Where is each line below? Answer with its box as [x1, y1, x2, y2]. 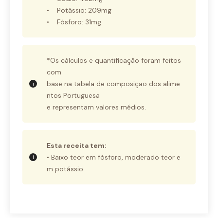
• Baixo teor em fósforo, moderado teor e [47, 153, 181, 162]
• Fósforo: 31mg [47, 18, 101, 27]
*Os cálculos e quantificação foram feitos [47, 56, 183, 65]
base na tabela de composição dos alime [47, 79, 180, 89]
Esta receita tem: [47, 141, 109, 150]
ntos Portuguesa [47, 91, 100, 100]
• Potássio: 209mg [47, 6, 111, 15]
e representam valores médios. [47, 103, 146, 112]
